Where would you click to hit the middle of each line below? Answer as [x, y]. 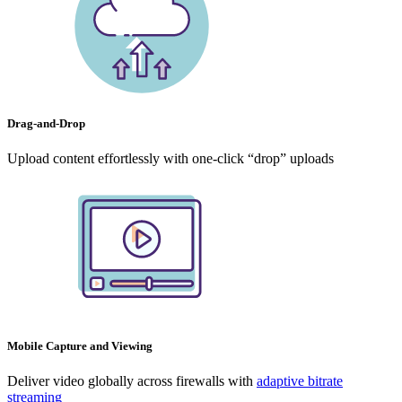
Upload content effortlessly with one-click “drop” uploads [170, 159]
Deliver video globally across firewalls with [132, 381]
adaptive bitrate [300, 381]
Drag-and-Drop [46, 123]
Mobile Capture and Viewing [80, 346]
